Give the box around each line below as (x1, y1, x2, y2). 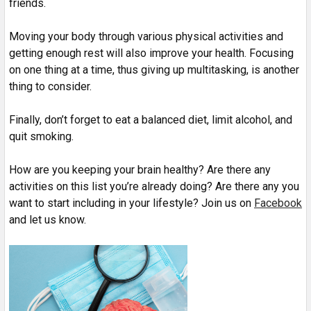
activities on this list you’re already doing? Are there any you (9, 179, 299, 193)
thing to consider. (9, 79, 92, 93)
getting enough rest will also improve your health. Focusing (9, 46, 294, 60)
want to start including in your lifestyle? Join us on (9, 196, 254, 210)
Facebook (254, 196, 302, 210)
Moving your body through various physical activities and (9, 29, 283, 43)
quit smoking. (9, 129, 74, 143)
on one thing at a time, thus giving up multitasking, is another (9, 62, 299, 76)
